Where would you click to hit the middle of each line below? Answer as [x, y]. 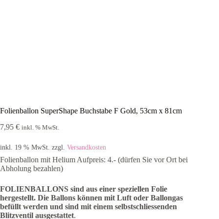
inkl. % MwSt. [40, 127]
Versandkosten [87, 147]
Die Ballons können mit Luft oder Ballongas [110, 197]
